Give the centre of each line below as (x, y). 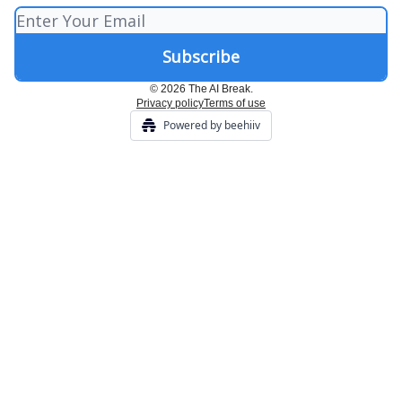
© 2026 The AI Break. (201, 89)
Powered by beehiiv (212, 126)
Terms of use (235, 104)
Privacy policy (170, 104)
